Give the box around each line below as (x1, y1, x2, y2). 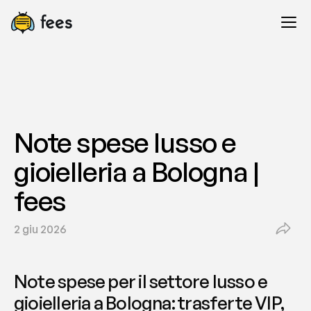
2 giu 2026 (14, 222, 67, 236)
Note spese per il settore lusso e (14, 270, 268, 292)
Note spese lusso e (14, 126, 236, 159)
